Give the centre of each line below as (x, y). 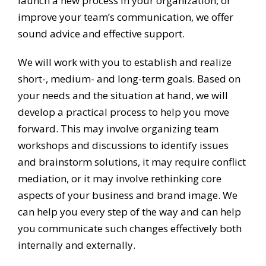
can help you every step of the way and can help (129, 212)
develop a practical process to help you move (123, 112)
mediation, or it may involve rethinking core (120, 179)
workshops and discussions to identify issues (123, 145)
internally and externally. (77, 245)
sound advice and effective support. (101, 34)
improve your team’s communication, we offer (126, 17)
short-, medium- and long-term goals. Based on (129, 79)
